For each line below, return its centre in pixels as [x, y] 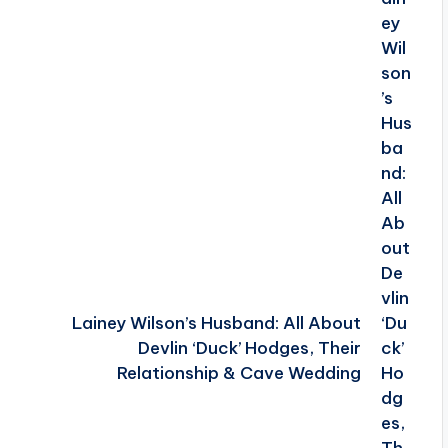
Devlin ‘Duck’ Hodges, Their [249, 348]
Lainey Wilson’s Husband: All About [216, 323]
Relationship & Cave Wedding [238, 373]
